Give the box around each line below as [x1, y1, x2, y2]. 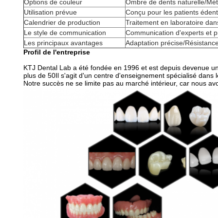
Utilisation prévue [24, 8, 77, 16]
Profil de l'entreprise [23, 48, 90, 56]
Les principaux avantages [24, 39, 103, 47]
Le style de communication [24, 29, 106, 36]
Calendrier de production [24, 18, 100, 26]
